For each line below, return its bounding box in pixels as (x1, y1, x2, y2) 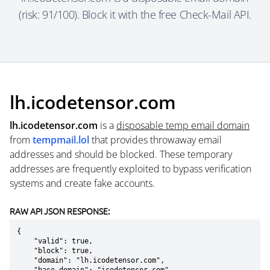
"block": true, (17, 246, 34, 255)
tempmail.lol (33, 133, 89, 146)
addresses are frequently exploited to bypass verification (10, 162, 251, 175)
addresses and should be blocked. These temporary (10, 148, 232, 161)
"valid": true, (17, 237, 34, 245)
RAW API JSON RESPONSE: (10, 205, 110, 217)
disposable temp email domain (116, 119, 250, 132)
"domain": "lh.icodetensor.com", (17, 256, 34, 265)
